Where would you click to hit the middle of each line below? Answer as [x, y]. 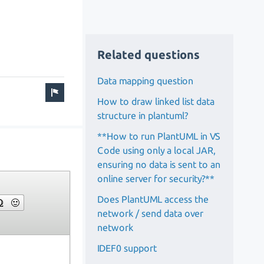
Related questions [149, 55]
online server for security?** [156, 178]
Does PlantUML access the [153, 199]
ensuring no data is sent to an [159, 164]
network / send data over [151, 213]
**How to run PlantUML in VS [159, 136]
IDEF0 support [127, 248]
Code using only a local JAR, [157, 150]
